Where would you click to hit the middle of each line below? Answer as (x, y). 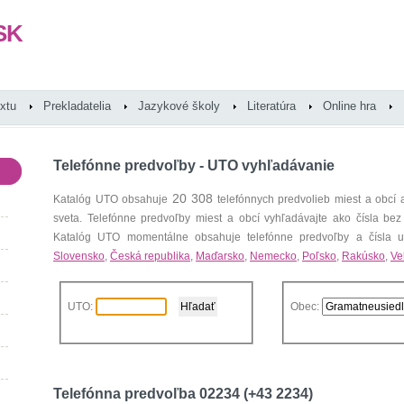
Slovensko (79, 256)
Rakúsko (363, 256)
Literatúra (271, 106)
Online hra (349, 106)
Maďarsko (220, 256)
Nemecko (273, 256)
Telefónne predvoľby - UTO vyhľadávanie (194, 165)
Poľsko (319, 256)
